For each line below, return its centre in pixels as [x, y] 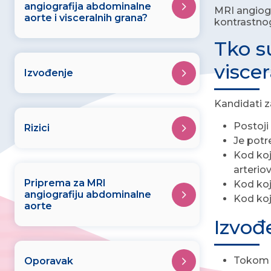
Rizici [37, 128]
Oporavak [49, 261]
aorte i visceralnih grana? [86, 18]
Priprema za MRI [65, 183]
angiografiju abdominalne [88, 194]
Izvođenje [49, 73]
